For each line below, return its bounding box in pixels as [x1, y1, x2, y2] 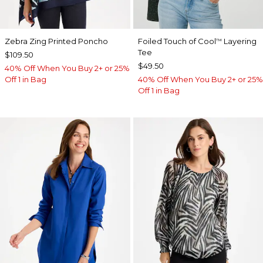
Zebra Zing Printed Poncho [5, 36, 108, 46]
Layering [221, 36, 257, 46]
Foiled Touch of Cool [137, 36, 216, 46]
